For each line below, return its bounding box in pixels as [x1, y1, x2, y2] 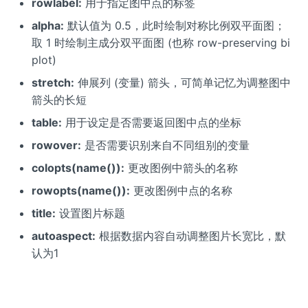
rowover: [31, 138, 81, 153]
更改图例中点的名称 [129, 184, 232, 198]
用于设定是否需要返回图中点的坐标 [61, 115, 241, 130]
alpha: [31, 19, 64, 33]
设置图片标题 [55, 206, 125, 221]
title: [31, 206, 56, 221]
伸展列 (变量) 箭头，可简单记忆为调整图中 [74, 76, 291, 90]
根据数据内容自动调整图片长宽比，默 [95, 229, 286, 243]
